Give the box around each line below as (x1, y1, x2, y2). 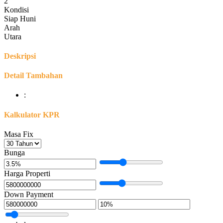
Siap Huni (4, 14, 36, 23)
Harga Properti (4, 169, 50, 178)
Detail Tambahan (4, 71, 63, 80)
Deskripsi (4, 51, 36, 60)
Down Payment (4, 190, 53, 199)
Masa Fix (4, 129, 33, 138)
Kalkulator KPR (4, 110, 60, 119)
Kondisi (4, 5, 29, 14)
